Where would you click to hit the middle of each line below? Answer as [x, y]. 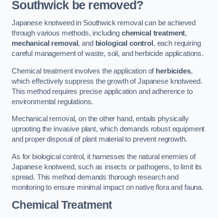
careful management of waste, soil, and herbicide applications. [108, 54]
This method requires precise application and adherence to [102, 91]
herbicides [173, 71]
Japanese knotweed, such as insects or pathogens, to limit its [107, 167]
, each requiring [177, 44]
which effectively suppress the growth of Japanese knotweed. [107, 81]
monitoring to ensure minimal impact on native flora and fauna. [108, 187]
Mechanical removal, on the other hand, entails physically [100, 119]
